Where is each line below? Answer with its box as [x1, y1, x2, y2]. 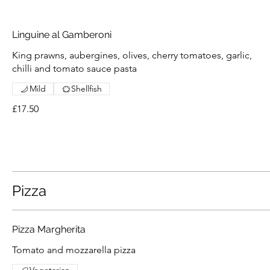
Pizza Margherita [12, 224, 86, 236]
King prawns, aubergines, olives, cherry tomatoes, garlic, [12, 49, 252, 61]
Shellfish [71, 83, 102, 95]
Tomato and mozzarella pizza [12, 244, 136, 256]
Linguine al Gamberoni [12, 29, 111, 41]
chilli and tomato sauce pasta [12, 63, 137, 75]
